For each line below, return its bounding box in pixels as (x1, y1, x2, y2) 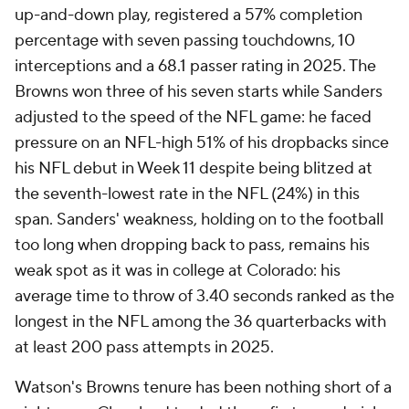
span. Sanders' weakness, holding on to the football (15, 209, 383, 230)
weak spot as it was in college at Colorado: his (15, 260, 341, 281)
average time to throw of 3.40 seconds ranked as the (15, 286, 394, 307)
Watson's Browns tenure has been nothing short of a (15, 377, 392, 398)
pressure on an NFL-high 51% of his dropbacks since (15, 132, 389, 153)
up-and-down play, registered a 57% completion (15, 5, 362, 26)
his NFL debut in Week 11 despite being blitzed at (15, 158, 372, 179)
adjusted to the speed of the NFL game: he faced (15, 107, 372, 128)
